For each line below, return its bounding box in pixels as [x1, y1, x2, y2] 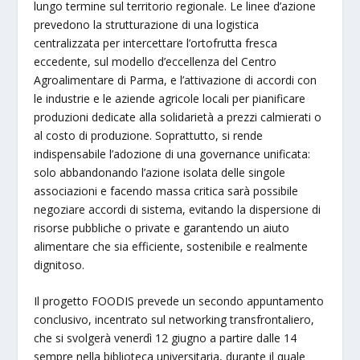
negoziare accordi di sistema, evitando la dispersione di [34, 201, 321, 217]
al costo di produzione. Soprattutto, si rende [34, 127, 264, 143]
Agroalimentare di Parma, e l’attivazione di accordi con [34, 72, 317, 88]
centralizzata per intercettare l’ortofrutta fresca [34, 35, 278, 51]
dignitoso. [34, 256, 85, 272]
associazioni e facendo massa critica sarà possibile [34, 182, 299, 198]
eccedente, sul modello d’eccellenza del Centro [34, 53, 277, 69]
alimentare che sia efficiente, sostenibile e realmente [34, 238, 309, 254]
